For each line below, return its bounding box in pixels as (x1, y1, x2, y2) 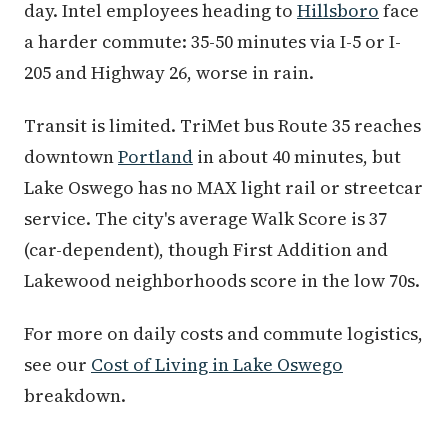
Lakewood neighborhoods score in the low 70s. (24, 268, 420, 294)
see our (24, 352, 91, 378)
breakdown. (24, 383, 126, 409)
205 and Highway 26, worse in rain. (24, 60, 314, 86)
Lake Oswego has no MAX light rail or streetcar (24, 175, 423, 201)
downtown (24, 144, 118, 170)
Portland (118, 144, 193, 170)
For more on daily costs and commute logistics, (24, 321, 423, 347)
